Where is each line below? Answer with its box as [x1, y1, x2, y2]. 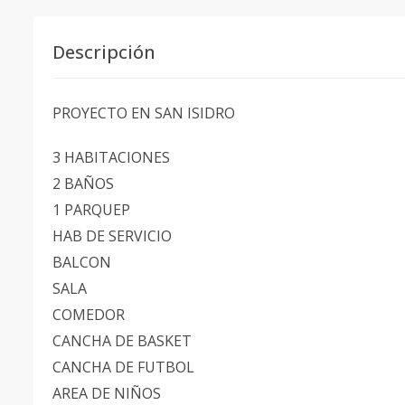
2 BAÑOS [52, 174, 114, 193]
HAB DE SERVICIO [52, 226, 172, 246]
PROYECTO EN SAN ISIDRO [52, 103, 235, 123]
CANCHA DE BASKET [52, 331, 192, 351]
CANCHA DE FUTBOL [52, 357, 194, 377]
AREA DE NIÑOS [52, 383, 161, 403]
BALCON [52, 252, 111, 272]
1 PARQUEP [52, 200, 130, 220]
